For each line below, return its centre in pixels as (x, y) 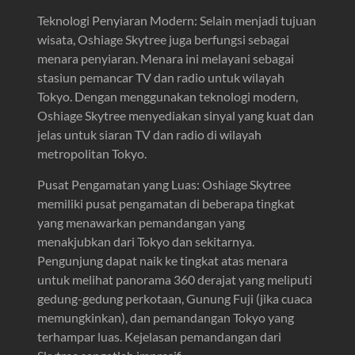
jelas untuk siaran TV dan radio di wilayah (150, 134)
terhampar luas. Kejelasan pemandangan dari (160, 336)
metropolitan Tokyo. (92, 153)
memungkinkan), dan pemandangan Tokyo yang (166, 317)
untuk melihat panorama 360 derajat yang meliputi (175, 279)
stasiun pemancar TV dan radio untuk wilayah (161, 77)
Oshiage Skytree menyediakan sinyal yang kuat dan (176, 115)
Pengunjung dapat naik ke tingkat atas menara (163, 260)
